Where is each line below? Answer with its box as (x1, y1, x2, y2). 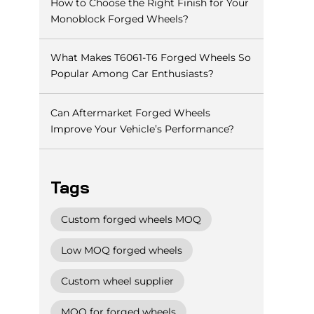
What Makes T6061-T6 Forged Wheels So (50, 51, 251, 64)
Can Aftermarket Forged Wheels (50, 106, 210, 119)
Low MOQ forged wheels (60, 243, 182, 257)
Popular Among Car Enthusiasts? (50, 67, 214, 81)
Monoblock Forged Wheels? (50, 12, 189, 25)
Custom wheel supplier (60, 274, 174, 287)
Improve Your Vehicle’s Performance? (50, 122, 234, 135)
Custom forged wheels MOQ (60, 212, 201, 226)
